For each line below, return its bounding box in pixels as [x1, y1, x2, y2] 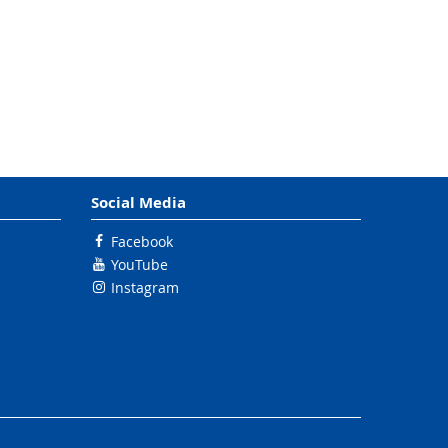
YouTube [111, 255, 168, 274]
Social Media [91, 192, 186, 213]
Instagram [111, 278, 179, 297]
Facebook [111, 232, 173, 251]
